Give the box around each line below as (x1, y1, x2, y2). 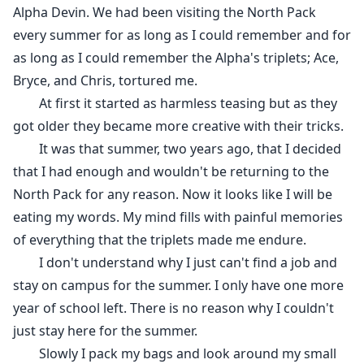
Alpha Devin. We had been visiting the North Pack (13, 3, 316, 22)
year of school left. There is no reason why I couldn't (13, 299, 334, 318)
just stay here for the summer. (13, 322, 197, 340)
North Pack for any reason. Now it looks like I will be (13, 185, 332, 204)
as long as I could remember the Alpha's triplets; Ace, (13, 49, 339, 67)
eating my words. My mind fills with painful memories (13, 208, 343, 227)
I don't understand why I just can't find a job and (13, 253, 337, 272)
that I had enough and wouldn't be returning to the (13, 162, 329, 181)
